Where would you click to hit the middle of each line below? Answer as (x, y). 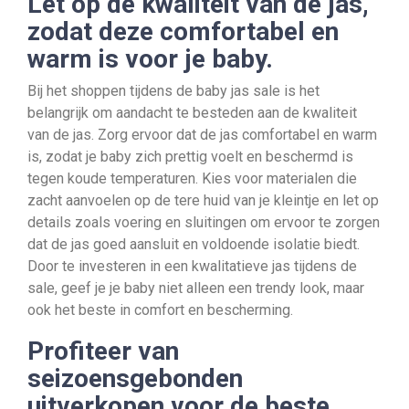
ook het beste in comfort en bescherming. (160, 310)
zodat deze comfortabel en (183, 31)
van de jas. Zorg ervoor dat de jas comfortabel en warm (202, 135)
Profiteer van (103, 351)
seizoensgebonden (135, 378)
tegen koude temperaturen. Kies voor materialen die (192, 178)
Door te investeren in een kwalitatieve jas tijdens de (192, 266)
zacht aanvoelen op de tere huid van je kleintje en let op (203, 200)
